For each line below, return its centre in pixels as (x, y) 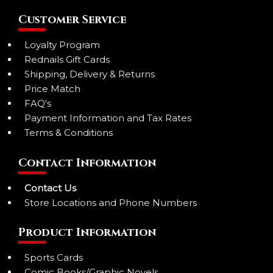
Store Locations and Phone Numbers (111, 202)
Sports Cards (54, 258)
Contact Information (87, 163)
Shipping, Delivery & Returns (90, 74)
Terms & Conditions (69, 133)
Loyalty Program (62, 45)
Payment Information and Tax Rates (108, 118)
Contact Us (50, 188)
